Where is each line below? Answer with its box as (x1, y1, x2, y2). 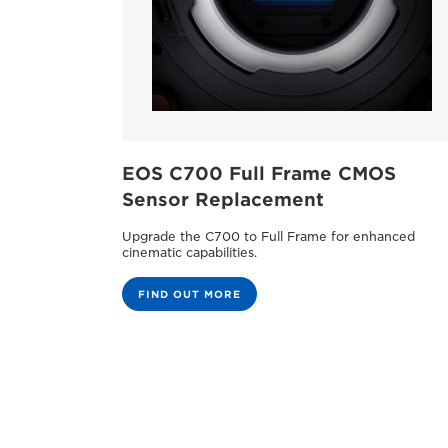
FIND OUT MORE (138, 287, 241, 300)
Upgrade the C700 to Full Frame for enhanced (122, 228, 415, 244)
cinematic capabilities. (122, 244, 257, 260)
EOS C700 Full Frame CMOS (122, 162, 396, 184)
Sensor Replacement (122, 188, 324, 210)
